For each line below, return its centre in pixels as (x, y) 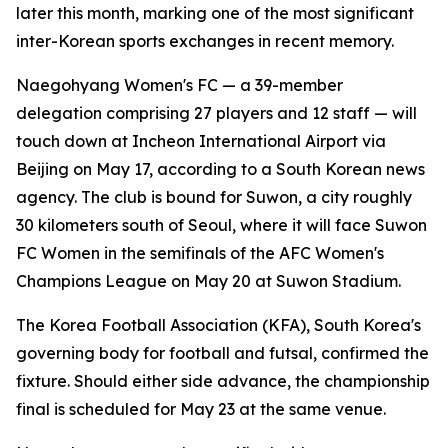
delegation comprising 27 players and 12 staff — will (216, 113)
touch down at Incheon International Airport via (201, 141)
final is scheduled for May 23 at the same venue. (201, 409)
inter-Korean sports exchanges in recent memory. (205, 41)
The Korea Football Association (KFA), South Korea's (218, 325)
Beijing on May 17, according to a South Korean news (220, 169)
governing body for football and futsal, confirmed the (222, 353)
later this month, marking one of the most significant (215, 13)
